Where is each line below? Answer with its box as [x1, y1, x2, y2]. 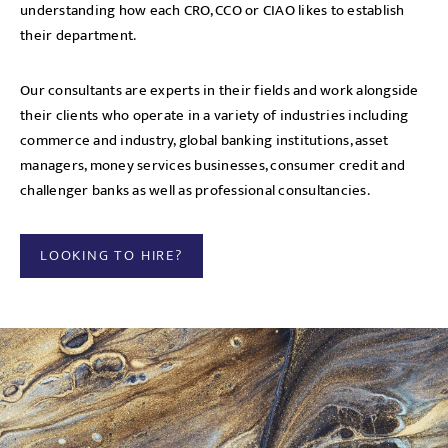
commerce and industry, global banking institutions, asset [20, 128, 389, 153]
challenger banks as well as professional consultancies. [20, 178, 370, 203]
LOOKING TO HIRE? [40, 243, 183, 268]
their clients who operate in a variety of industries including [20, 103, 409, 128]
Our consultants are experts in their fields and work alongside [20, 78, 419, 103]
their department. [20, 23, 137, 48]
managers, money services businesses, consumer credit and [20, 153, 405, 178]
